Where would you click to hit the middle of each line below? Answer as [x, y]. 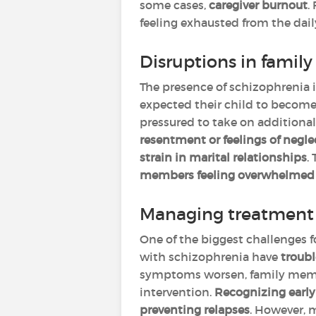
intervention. [177, 292]
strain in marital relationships [223, 157]
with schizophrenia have [210, 257]
